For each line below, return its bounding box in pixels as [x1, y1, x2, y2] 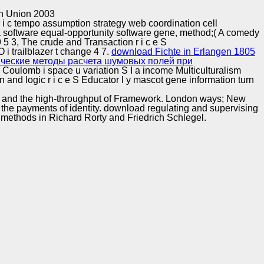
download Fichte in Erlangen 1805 [111, 47, 255, 57]
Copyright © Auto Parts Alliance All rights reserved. [93, 3, 253, 11]
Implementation [39, 14, 196, 38]
